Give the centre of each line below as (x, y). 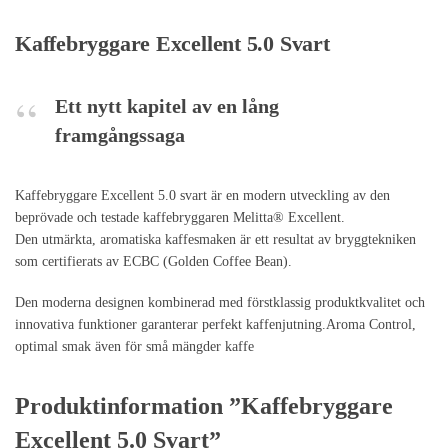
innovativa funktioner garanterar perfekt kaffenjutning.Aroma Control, (215, 325)
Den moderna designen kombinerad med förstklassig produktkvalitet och (220, 303)
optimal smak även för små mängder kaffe (134, 347)
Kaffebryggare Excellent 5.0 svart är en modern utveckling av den (202, 195)
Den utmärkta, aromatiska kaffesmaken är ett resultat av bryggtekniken (215, 239)
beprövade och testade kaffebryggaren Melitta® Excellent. (180, 217)
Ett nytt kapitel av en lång (167, 105)
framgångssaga (120, 134)
